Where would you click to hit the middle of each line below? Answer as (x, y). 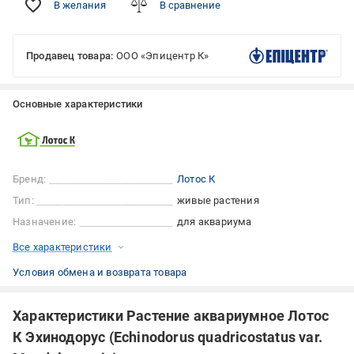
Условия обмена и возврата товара (100, 273)
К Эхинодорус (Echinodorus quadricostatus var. (168, 337)
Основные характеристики (78, 104)
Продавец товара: (70, 56)
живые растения (218, 201)
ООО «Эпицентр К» (163, 56)
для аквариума (215, 222)
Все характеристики (62, 247)
